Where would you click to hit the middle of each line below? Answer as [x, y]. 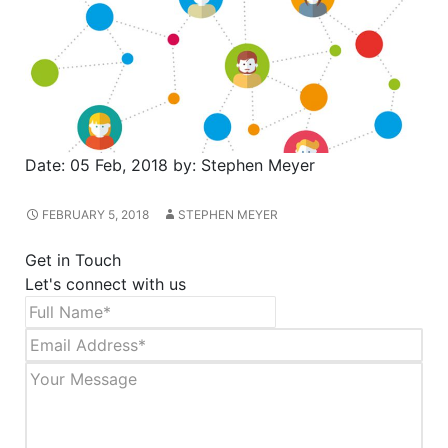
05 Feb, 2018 [119, 164]
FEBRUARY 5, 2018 [95, 214]
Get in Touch [73, 259]
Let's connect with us [105, 283]
